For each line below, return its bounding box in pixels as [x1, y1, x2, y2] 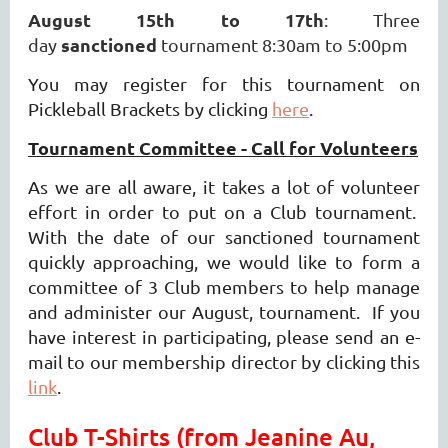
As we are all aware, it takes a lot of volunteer [28, 175, 420, 197]
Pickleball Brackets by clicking [28, 97, 272, 119]
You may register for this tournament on [28, 72, 420, 94]
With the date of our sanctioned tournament [28, 225, 420, 247]
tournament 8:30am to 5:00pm [157, 33, 408, 55]
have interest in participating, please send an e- [28, 325, 420, 347]
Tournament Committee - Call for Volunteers [28, 135, 418, 159]
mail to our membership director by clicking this [28, 350, 420, 372]
